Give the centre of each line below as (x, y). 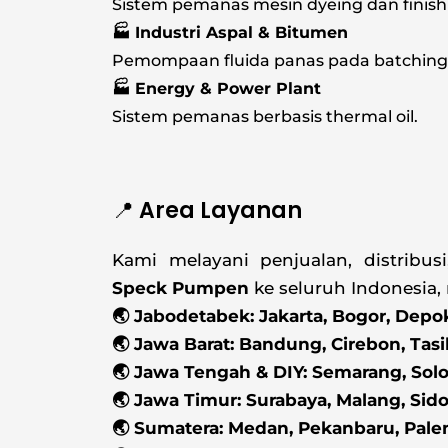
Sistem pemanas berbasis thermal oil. (265, 116)
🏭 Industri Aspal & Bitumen (230, 32)
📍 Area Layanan (207, 211)
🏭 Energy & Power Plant (216, 88)
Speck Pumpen (180, 288)
